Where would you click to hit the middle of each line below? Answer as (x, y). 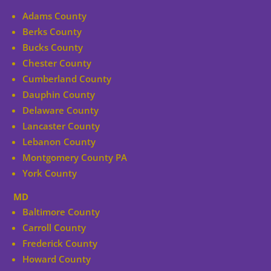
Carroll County (54, 228)
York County (50, 173)
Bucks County (53, 47)
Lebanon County (59, 142)
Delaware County (61, 110)
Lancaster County (61, 126)
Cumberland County (67, 79)
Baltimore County (61, 212)
